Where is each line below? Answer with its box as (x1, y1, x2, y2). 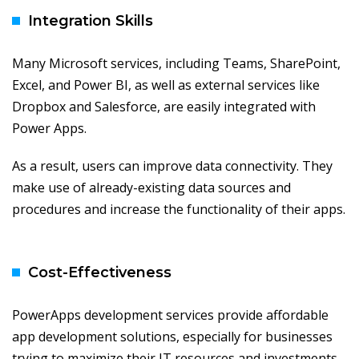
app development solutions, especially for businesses (12, 328, 333, 346)
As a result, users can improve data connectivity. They (12, 157, 333, 175)
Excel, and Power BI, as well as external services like (12, 76, 320, 95)
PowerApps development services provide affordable (12, 306, 329, 325)
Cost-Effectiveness (28, 264, 171, 282)
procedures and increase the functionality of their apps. (12, 200, 345, 219)
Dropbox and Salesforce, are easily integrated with (12, 98, 316, 116)
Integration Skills (28, 12, 153, 30)
